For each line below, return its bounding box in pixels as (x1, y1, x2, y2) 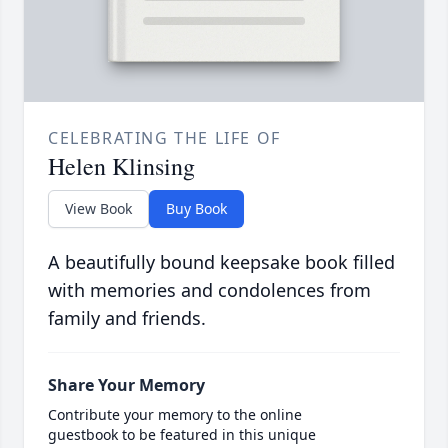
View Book (65, 199, 132, 219)
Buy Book (166, 199, 227, 219)
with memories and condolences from (48, 278, 371, 303)
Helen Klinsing (48, 150, 195, 183)
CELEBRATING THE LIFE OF (48, 127, 281, 150)
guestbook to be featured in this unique (48, 425, 316, 445)
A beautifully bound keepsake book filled (48, 250, 395, 275)
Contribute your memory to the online (48, 405, 302, 425)
